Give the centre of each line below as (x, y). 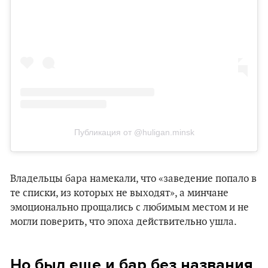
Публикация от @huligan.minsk (134, 132)
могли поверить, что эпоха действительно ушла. (124, 222)
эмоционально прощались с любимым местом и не (130, 208)
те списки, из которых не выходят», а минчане (119, 193)
